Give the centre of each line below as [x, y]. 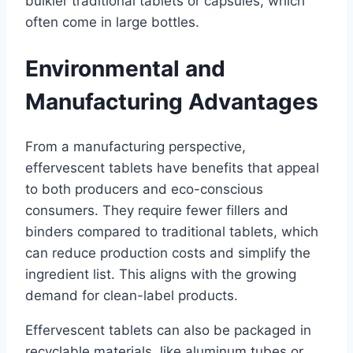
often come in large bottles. [112, 22]
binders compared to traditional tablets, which [172, 231]
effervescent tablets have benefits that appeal [172, 167]
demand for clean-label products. [132, 295]
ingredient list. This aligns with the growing [161, 274]
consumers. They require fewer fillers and [157, 210]
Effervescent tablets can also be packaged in [168, 330]
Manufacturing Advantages [172, 101]
